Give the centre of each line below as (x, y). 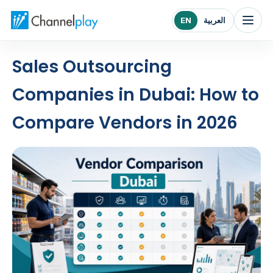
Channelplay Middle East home (82, 20)
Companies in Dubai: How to (136, 95)
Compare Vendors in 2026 (125, 123)
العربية (214, 20)
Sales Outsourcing (92, 67)
